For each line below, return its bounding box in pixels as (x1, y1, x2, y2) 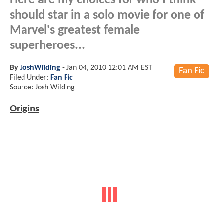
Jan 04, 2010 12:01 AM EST (66, 64, 152, 72)
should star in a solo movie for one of (10, 9, 204, 22)
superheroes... (10, 39, 85, 52)
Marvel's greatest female (10, 24, 140, 37)
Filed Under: (10, 73, 50, 82)
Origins (10, 103, 39, 114)
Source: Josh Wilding (10, 83, 75, 91)
